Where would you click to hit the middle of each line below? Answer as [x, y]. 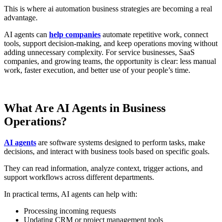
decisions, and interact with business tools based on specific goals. [107, 151]
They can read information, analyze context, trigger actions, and [103, 168]
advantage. [21, 18]
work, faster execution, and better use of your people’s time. [97, 70]
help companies [75, 35]
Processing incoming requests [70, 211]
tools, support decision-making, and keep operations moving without [111, 44]
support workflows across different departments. [79, 177]
